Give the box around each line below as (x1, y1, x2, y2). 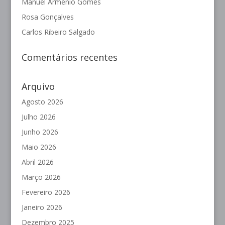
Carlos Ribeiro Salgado (21, 27, 95, 37)
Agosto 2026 (21, 97, 63, 107)
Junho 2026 (21, 127, 58, 137)
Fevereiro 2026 (21, 187, 70, 197)
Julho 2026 (21, 112, 56, 122)
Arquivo (21, 80, 55, 93)
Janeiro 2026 (21, 202, 62, 212)
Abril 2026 (21, 157, 54, 167)
